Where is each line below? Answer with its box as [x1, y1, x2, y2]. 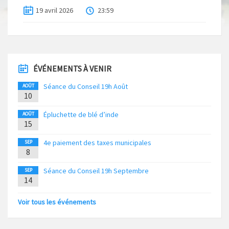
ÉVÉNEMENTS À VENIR [33, 63, 111, 74]
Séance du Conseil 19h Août [43, 82, 128, 91]
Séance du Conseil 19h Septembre [43, 166, 149, 176]
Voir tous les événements [18, 197, 96, 207]
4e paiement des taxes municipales [43, 138, 151, 148]
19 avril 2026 [36, 6, 73, 15]
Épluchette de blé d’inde [43, 110, 119, 120]
